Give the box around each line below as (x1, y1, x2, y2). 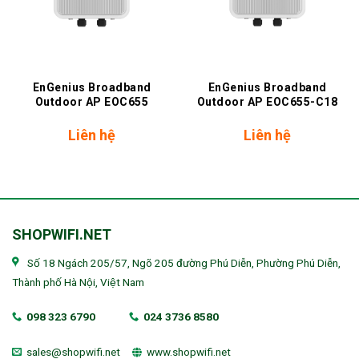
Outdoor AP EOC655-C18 (196, 95, 338, 108)
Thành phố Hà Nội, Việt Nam (12, 275, 144, 288)
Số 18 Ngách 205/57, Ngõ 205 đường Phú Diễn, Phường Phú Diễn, (27, 256, 341, 269)
